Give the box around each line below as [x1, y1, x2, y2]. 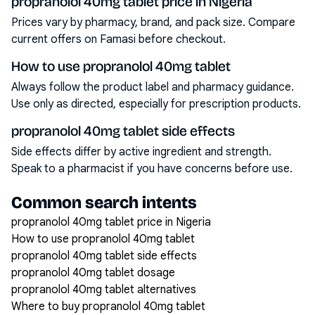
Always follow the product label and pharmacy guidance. [11, 80, 294, 94]
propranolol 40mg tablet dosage [11, 266, 175, 280]
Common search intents [11, 193, 197, 212]
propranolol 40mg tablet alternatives [11, 283, 196, 297]
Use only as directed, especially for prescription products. [11, 97, 301, 111]
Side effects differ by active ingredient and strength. [11, 145, 271, 159]
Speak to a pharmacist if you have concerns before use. [11, 162, 292, 176]
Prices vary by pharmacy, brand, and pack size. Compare [11, 15, 295, 30]
